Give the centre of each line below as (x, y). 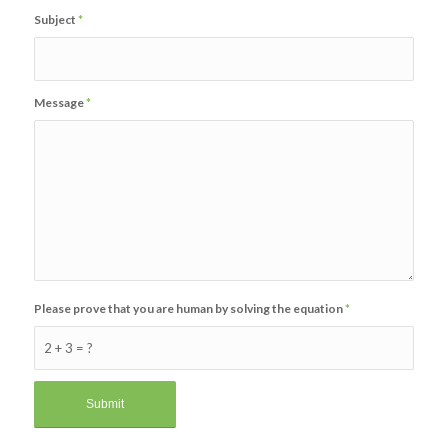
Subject (55, 20)
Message (59, 103)
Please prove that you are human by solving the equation (189, 309)
